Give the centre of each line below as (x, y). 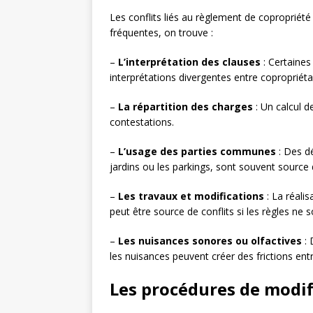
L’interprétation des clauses (189, 62)
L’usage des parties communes (197, 152)
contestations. (142, 122)
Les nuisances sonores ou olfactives (210, 241)
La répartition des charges (185, 107)
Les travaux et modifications (191, 196)
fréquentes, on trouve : (161, 33)
